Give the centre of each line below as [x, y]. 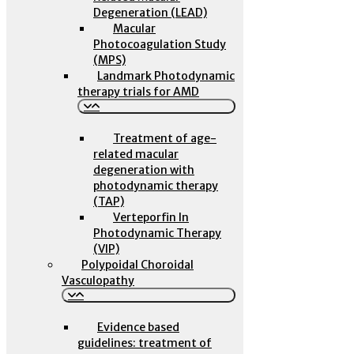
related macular [136, 154]
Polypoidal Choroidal [137, 265]
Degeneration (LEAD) [150, 13]
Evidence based [138, 327]
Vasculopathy [98, 281]
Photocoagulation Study [160, 44]
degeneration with [144, 170]
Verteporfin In [151, 217]
